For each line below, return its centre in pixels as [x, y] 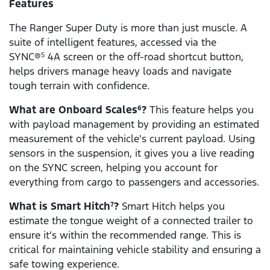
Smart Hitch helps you [172, 206]
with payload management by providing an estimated [134, 124]
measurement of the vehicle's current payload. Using [132, 139]
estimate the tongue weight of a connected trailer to [131, 221]
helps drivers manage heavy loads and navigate [120, 71]
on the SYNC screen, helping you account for [113, 168]
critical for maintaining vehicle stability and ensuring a [135, 250]
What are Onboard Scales [73, 110]
